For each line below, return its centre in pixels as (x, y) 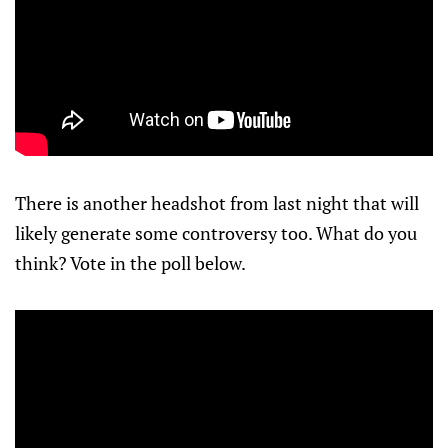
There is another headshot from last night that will (217, 203)
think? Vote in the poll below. (130, 263)
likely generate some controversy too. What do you (216, 233)
